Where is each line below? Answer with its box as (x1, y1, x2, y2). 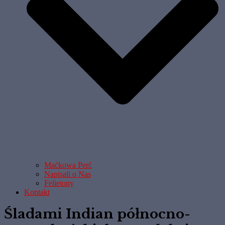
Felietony (44, 179, 74, 188)
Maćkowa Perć (44, 161, 92, 170)
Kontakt (24, 188, 50, 197)
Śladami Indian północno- (4, 205, 190, 222)
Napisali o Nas (44, 170, 91, 179)
